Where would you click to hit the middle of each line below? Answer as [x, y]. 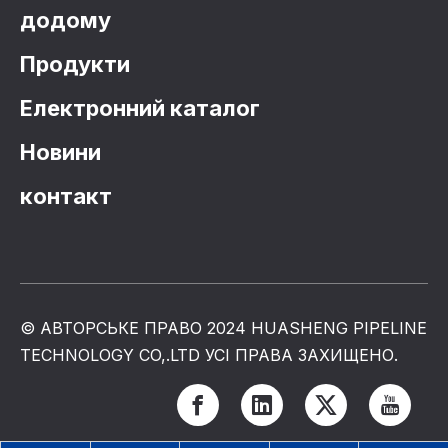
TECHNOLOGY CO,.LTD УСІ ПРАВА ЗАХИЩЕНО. [209, 355]
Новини [60, 152]
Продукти [75, 64]
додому [65, 20]
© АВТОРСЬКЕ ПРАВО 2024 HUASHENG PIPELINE [223, 328]
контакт [66, 196]
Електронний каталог [140, 108]
